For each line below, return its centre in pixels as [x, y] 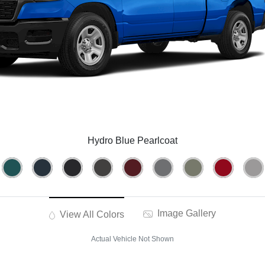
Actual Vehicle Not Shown [132, 239]
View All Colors [91, 215]
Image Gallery [186, 214]
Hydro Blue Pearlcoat [132, 141]
